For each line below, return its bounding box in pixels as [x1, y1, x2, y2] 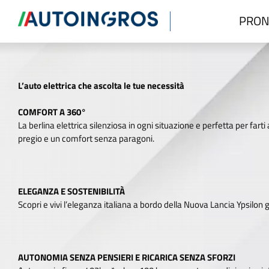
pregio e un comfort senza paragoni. [18, 131, 154, 145]
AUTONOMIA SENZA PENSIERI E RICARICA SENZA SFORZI [18, 250, 235, 264]
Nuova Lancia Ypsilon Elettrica [18, 10, 245, 37]
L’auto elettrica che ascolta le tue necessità [18, 79, 184, 92]
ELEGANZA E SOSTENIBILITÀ [18, 184, 125, 198]
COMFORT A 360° [18, 105, 86, 119]
